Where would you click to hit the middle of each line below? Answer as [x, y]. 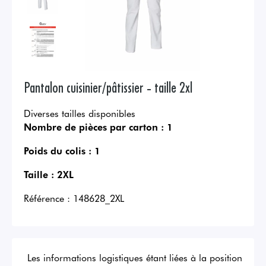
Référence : [47, 198]
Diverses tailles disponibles [80, 113]
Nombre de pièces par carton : [94, 127]
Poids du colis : [58, 151]
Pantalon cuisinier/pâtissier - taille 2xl [108, 87]
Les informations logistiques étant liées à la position [135, 257]
